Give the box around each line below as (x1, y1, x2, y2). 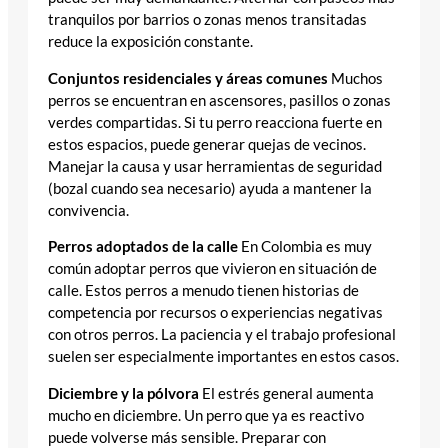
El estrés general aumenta (199, 384, 374, 402)
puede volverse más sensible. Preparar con (48, 428, 326, 446)
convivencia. (48, 201, 129, 219)
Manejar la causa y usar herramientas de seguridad (48, 157, 382, 175)
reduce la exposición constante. (48, 33, 253, 51)
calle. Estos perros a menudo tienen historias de (48, 282, 359, 300)
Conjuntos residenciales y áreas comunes (48, 69, 328, 87)
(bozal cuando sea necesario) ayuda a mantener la (48, 179, 372, 197)
